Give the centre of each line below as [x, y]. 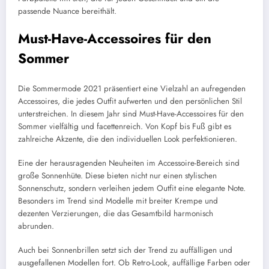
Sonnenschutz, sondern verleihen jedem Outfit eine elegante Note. [132, 189]
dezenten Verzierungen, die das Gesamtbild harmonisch [116, 214]
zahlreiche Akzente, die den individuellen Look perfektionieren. [128, 139]
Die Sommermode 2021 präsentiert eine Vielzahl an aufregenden [132, 88]
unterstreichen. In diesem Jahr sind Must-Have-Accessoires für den [131, 113]
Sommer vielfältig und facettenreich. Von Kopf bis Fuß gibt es [125, 126]
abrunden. [36, 226]
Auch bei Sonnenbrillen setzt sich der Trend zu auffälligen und [125, 250]
